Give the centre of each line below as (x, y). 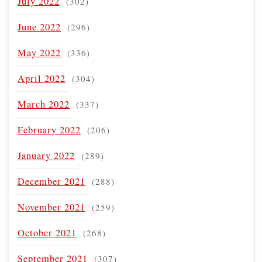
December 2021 (51, 181)
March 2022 (44, 104)
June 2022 (39, 27)
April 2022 (42, 78)
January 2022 (46, 155)
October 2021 (47, 232)
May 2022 (39, 52)
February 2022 (49, 130)
